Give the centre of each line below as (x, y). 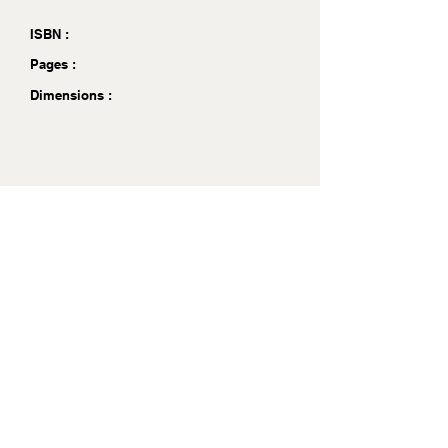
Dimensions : (71, 95)
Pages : (53, 64)
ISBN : (49, 34)
